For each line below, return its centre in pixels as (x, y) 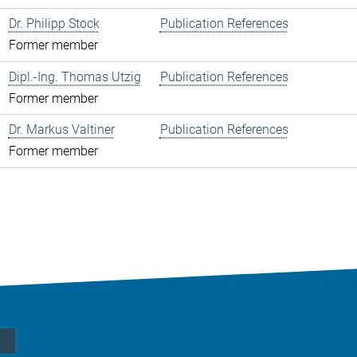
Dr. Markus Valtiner (61, 130)
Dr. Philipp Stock (54, 24)
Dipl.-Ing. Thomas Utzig (75, 76)
